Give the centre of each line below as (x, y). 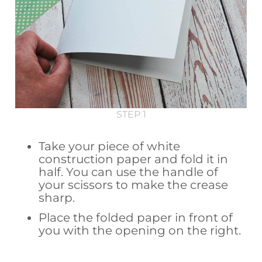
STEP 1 (131, 114)
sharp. (57, 197)
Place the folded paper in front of (136, 217)
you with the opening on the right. (140, 230)
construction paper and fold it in (134, 159)
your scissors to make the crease (134, 185)
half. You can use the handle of (129, 172)
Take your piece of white (110, 146)
